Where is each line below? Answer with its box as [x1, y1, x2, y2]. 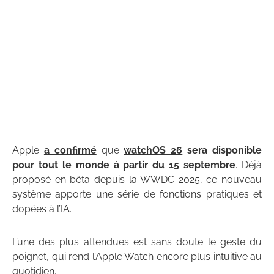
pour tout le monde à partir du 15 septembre [12, 159, 236, 171]
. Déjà [235, 159, 262, 171]
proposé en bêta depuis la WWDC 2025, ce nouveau [12, 174, 262, 186]
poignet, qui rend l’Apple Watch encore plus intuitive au [12, 251, 262, 263]
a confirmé [43, 144, 97, 157]
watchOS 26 [124, 144, 183, 157]
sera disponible [182, 144, 262, 157]
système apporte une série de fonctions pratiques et [12, 188, 262, 201]
